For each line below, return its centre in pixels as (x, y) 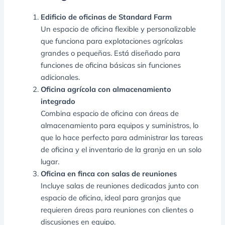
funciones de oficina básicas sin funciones (111, 65)
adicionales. (61, 77)
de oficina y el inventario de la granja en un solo (121, 150)
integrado (58, 101)
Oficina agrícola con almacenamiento (106, 89)
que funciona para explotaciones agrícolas (112, 41)
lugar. (50, 162)
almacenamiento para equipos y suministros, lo (120, 126)
